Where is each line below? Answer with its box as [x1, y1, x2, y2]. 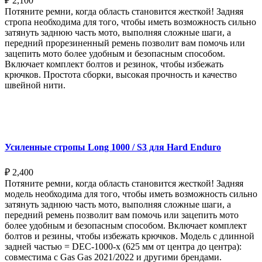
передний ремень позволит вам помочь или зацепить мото [5, 209, 239, 220]
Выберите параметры [20, 101, 99, 110]
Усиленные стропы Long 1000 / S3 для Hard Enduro [5, 142, 221, 153]
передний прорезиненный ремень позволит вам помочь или [5, 38, 245, 49]
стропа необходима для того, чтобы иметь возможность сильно [5, 17, 256, 27]
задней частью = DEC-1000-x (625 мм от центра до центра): [5, 241, 242, 251]
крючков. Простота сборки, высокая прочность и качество [5, 70, 237, 80]
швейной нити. [5, 80, 65, 91]
